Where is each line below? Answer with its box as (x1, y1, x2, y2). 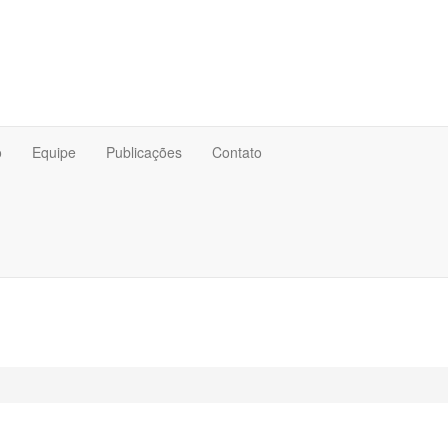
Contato (212, 142, 262, 162)
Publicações (106, 142, 182, 162)
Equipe (32, 142, 76, 162)
